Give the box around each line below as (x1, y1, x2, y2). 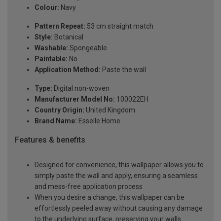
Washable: (35, 44, 68, 52)
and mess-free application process (35, 182, 143, 190)
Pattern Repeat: (35, 22, 85, 31)
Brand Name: (35, 117, 77, 125)
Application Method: (35, 66, 101, 74)
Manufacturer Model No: (35, 95, 115, 104)
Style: (35, 33, 53, 41)
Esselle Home (77, 117, 120, 125)
